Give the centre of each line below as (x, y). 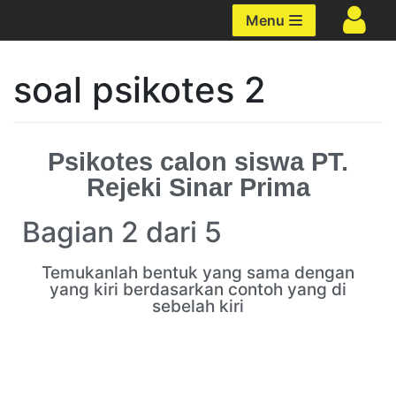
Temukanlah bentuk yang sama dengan (198, 273)
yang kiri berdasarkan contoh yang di (198, 289)
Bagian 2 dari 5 (122, 232)
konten (41, 62)
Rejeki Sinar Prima (198, 187)
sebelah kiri (198, 306)
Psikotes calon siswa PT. (198, 162)
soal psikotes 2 (140, 90)
